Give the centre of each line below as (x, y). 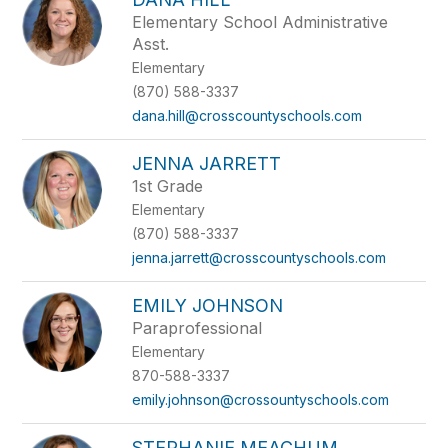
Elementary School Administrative (260, 22)
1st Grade (168, 186)
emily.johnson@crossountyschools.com (261, 399)
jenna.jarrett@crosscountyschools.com (259, 257)
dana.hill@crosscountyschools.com (247, 115)
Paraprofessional (197, 328)
